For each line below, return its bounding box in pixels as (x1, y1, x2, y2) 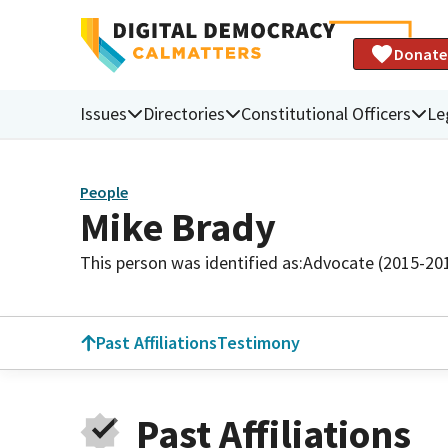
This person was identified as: (80, 250, 303, 274)
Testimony (217, 331, 300, 354)
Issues (80, 101, 127, 125)
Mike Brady (80, 201, 276, 252)
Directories (143, 101, 225, 125)
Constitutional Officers (241, 101, 411, 125)
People (80, 182, 128, 203)
